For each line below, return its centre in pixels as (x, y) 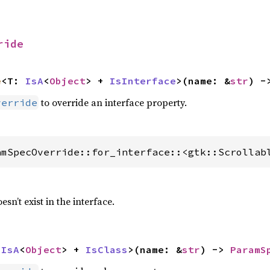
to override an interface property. (112, 102)
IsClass (106, 250)
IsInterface (143, 81)
